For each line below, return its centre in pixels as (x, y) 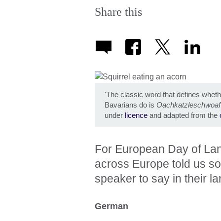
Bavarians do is (130, 105)
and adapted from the (184, 115)
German (111, 206)
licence (136, 115)
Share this (118, 12)
